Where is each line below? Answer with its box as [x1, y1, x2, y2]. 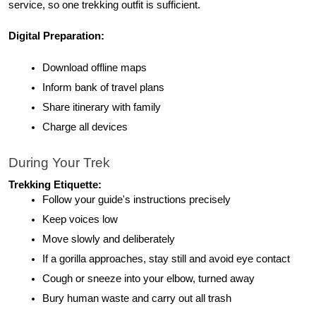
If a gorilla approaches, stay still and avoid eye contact [42, 253, 290, 265]
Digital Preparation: [8, 30, 104, 42]
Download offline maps [42, 61, 147, 73]
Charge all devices [42, 121, 128, 133]
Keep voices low [42, 213, 118, 225]
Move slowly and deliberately [42, 233, 175, 245]
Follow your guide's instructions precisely [42, 193, 231, 205]
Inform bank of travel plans [42, 81, 164, 93]
